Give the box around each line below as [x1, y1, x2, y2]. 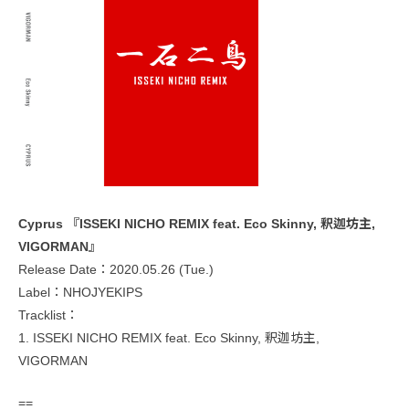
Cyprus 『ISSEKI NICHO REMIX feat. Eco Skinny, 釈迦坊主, [18, 216, 375, 231]
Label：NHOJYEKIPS [18, 285, 142, 299]
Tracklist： [18, 308, 79, 322]
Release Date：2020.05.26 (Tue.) [18, 262, 214, 277]
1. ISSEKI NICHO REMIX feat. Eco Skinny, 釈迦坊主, [18, 330, 320, 345]
